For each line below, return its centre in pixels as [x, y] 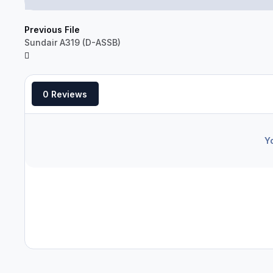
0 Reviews [65, 94]
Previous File [52, 29]
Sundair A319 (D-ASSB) [73, 42]
